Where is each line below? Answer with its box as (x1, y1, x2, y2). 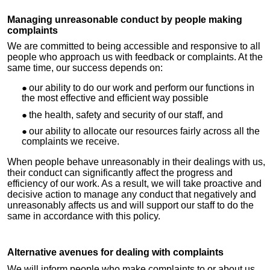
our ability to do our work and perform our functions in (29, 83, 254, 93)
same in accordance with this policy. (7, 211, 160, 222)
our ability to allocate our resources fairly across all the (29, 126, 260, 137)
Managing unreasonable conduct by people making (7, 14, 242, 25)
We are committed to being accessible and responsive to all (7, 41, 260, 52)
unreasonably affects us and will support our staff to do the (7, 200, 254, 211)
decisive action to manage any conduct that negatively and (7, 189, 256, 200)
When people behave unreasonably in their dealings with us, (7, 157, 265, 168)
